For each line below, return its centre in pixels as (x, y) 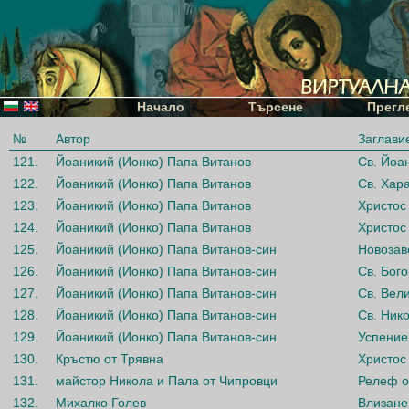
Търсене (276, 107)
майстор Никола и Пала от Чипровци (167, 381)
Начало (161, 107)
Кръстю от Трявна (110, 359)
